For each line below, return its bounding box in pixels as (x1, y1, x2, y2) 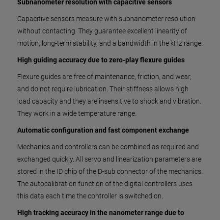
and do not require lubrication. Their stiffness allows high (17, 85, 189, 93)
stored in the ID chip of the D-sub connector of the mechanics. (17, 167, 203, 175)
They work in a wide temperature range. (17, 110, 137, 117)
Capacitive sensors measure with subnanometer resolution (17, 15, 195, 23)
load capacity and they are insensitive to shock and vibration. (17, 97, 201, 105)
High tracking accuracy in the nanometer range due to (17, 209, 184, 217)
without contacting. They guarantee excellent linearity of (17, 27, 187, 35)
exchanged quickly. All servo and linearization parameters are (17, 155, 201, 163)
